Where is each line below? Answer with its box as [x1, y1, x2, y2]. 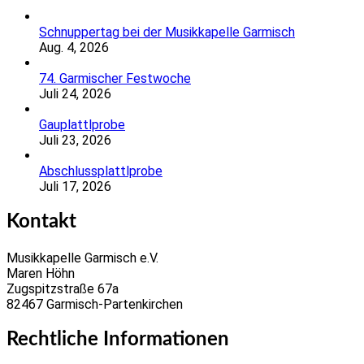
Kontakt [6, 212, 76, 232]
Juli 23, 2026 [39, 132, 111, 149]
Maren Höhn [6, 266, 75, 282]
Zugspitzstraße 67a [6, 281, 119, 297]
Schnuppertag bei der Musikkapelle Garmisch [39, 24, 295, 41]
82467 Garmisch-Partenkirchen [6, 297, 183, 313]
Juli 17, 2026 [39, 179, 111, 195]
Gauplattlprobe [39, 117, 125, 133]
